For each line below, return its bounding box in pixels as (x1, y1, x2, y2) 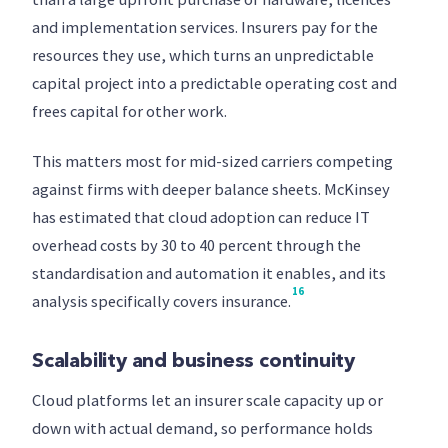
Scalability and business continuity (32, 352, 355, 372)
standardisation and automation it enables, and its (32, 263, 386, 284)
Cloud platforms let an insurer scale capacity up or (32, 390, 383, 411)
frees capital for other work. (32, 101, 227, 122)
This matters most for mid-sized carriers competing (32, 151, 393, 172)
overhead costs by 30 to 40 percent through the (32, 235, 361, 256)
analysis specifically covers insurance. (32, 291, 291, 312)
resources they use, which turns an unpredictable (32, 45, 374, 66)
